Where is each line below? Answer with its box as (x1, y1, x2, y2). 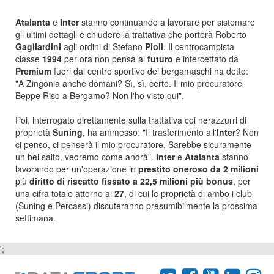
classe (15, 53, 42, 65)
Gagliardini (15, 40, 64, 53)
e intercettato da (176, 53, 239, 65)
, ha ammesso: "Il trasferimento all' (83, 126, 217, 138)
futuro (147, 53, 176, 65)
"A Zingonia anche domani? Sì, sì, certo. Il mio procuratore (15, 77, 242, 89)
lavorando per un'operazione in (15, 163, 138, 175)
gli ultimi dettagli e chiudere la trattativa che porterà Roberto (15, 28, 246, 40)
